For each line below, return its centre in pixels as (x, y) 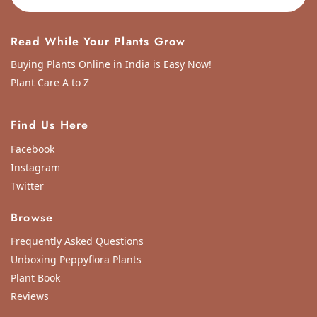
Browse (32, 218)
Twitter (27, 186)
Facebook (33, 149)
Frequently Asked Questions (77, 241)
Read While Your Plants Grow (98, 41)
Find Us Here (50, 125)
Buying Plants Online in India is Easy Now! (111, 64)
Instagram (35, 168)
